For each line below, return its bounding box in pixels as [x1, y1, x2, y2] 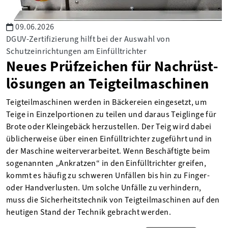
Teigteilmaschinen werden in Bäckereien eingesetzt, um [6, 96, 207, 107]
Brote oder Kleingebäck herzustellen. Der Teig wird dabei [6, 121, 212, 132]
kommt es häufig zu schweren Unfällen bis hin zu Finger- [6, 169, 210, 181]
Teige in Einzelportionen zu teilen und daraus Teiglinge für [6, 108, 217, 120]
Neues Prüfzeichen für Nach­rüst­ [6, 56, 218, 76]
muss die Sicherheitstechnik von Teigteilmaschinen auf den [6, 194, 220, 205]
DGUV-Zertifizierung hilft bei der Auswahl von [6, 33, 170, 44]
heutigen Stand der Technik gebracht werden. [6, 206, 172, 217]
